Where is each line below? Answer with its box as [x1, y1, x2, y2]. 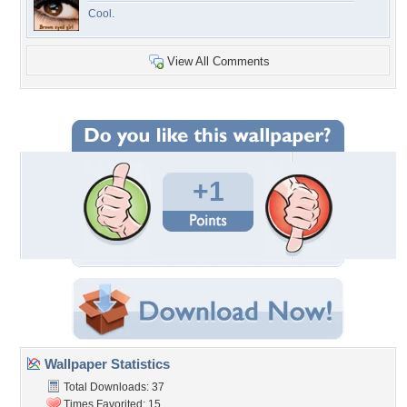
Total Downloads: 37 [61, 381, 164, 393]
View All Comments [167, 55, 270, 68]
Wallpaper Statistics [41, 356, 170, 372]
